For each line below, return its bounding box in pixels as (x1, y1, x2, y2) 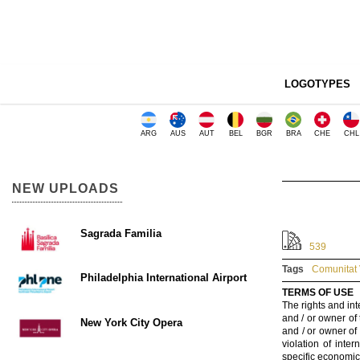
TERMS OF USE (282, 287, 354, 298)
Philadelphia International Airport (80, 272, 247, 284)
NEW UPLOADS (12, 182, 119, 195)
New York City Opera (80, 316, 182, 329)
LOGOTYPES (284, 78, 350, 90)
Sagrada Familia (80, 227, 162, 239)
